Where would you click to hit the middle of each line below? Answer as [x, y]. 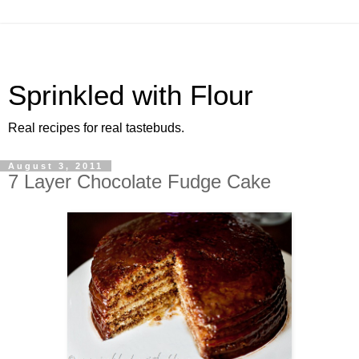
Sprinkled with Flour [131, 95]
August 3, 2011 [56, 166]
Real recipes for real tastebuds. [96, 128]
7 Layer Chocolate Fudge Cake [139, 182]
